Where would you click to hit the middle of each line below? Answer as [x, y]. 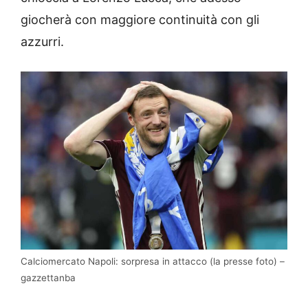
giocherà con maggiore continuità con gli [140, 20]
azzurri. [42, 42]
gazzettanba [48, 278]
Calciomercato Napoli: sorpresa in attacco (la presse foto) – [153, 262]
